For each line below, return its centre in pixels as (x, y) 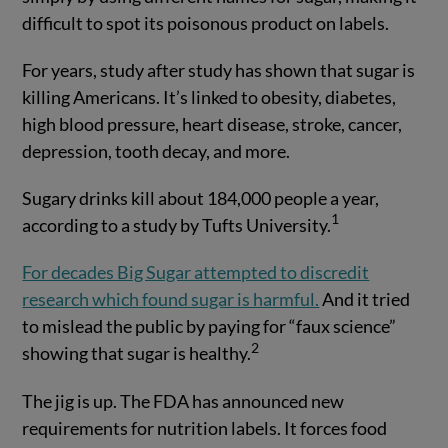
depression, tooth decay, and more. (156, 150)
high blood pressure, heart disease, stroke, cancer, (212, 123)
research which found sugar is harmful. (171, 299)
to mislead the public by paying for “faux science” (209, 326)
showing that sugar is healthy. (137, 353)
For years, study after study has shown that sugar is (219, 69)
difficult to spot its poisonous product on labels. (206, 23)
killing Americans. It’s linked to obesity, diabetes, (209, 96)
